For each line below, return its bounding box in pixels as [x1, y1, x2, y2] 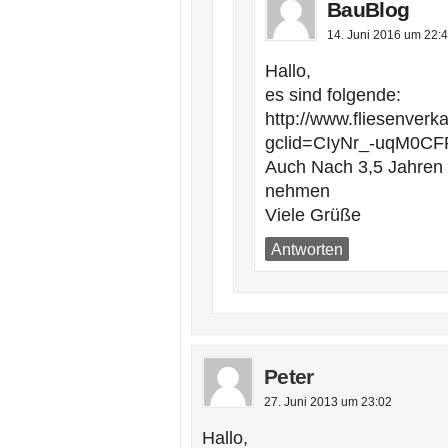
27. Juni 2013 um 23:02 [264, 395, 392, 409]
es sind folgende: [265, 85, 401, 105]
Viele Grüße [265, 205, 361, 225]
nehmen [265, 181, 330, 201]
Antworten [271, 240, 343, 258]
